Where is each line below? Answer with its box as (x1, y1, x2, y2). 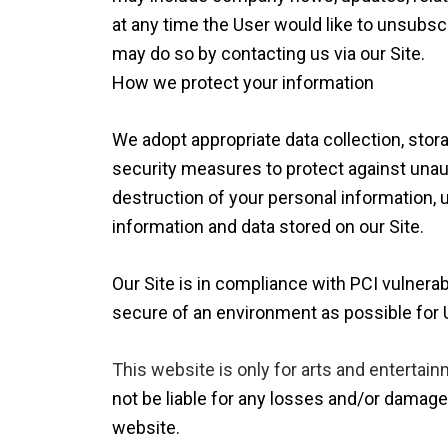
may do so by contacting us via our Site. (112, 43, 425, 64)
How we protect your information (112, 72, 374, 93)
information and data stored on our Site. (112, 216, 424, 237)
